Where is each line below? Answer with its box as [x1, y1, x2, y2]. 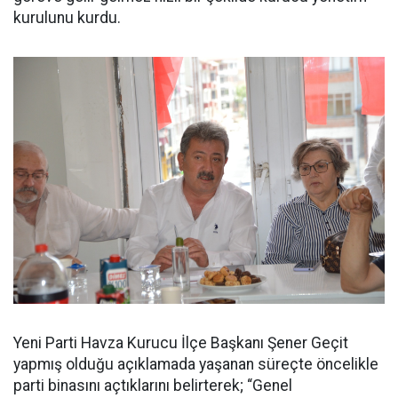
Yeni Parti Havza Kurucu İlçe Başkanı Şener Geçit [13, 333, 348, 352]
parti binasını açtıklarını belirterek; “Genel [13, 376, 292, 394]
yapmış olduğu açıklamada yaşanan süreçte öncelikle [13, 354, 378, 373]
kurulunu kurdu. [13, 9, 121, 27]
